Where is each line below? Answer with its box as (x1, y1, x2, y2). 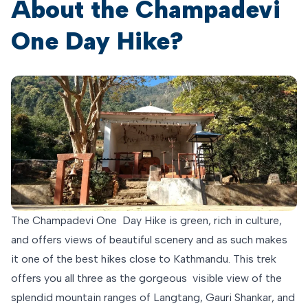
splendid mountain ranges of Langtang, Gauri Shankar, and (11, 291, 295, 305)
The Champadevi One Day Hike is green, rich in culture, (11, 214, 282, 228)
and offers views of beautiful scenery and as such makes (11, 233, 287, 247)
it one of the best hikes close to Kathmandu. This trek (11, 252, 276, 266)
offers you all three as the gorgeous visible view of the (11, 272, 282, 285)
